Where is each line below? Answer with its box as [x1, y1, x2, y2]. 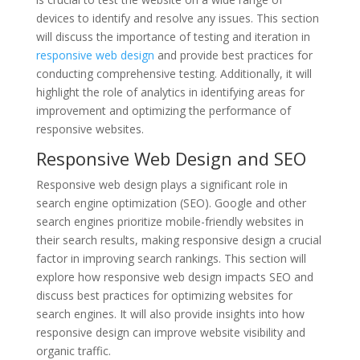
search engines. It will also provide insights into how [35, 305, 305, 321]
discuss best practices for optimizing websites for [35, 287, 292, 303]
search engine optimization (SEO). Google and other [35, 194, 306, 211]
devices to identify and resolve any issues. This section [35, 10, 319, 26]
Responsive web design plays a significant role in [35, 176, 288, 192]
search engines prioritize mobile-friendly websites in [35, 213, 304, 229]
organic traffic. [35, 342, 111, 358]
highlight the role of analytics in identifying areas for [35, 84, 305, 100]
